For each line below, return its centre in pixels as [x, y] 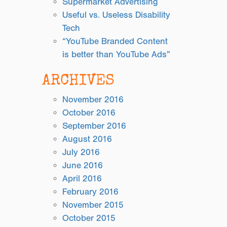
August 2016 [87, 139]
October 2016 [89, 113]
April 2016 [82, 179]
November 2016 [93, 100]
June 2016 [83, 165]
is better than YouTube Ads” [117, 54]
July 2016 [81, 152]
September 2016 [94, 126]
